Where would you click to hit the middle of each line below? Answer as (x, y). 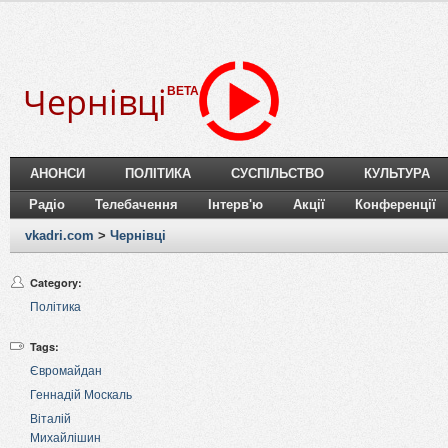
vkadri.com (59, 236)
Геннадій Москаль (81, 395)
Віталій (50, 419)
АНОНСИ (57, 174)
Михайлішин (65, 438)
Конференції (395, 205)
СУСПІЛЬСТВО (277, 174)
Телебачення (136, 205)
